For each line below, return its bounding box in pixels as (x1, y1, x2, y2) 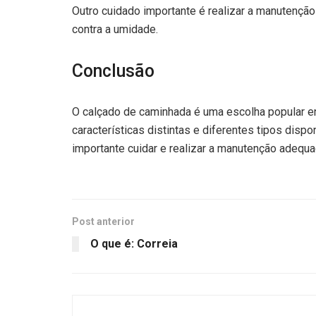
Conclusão (72, 60, 154, 81)
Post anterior (72, 215, 135, 227)
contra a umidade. (72, 22, 158, 36)
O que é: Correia (90, 236, 178, 250)
